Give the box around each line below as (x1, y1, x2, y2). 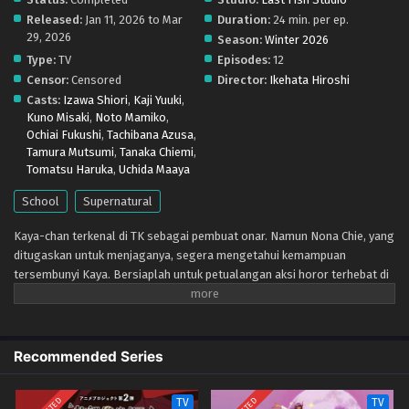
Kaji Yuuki (133, 93, 182, 108)
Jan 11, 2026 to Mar (82, 13, 183, 27)
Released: (26, 13, 82, 27)
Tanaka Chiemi (120, 145, 194, 160)
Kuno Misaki (26, 110, 89, 125)
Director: (217, 73, 267, 88)
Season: (217, 33, 262, 47)
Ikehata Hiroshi (269, 73, 350, 88)
